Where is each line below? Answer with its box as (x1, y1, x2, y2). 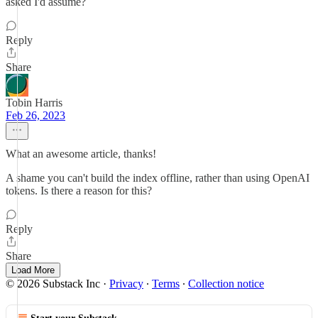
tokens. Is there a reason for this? (6, 185, 152, 197)
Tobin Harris (6, 97, 62, 109)
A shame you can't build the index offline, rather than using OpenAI (6, 172, 309, 184)
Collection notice (188, 278, 264, 290)
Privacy (109, 278, 143, 290)
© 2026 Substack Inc (6, 278, 100, 290)
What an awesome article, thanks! (6, 148, 156, 160)
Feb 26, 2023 (6, 109, 65, 121)
